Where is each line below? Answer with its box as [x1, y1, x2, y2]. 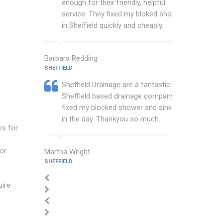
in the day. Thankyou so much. [61, 114, 160, 123]
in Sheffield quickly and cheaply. [61, 21, 163, 30]
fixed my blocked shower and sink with [61, 103, 187, 112]
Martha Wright [44, 147, 90, 156]
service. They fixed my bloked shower [61, 9, 184, 18]
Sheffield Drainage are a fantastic [61, 80, 170, 89]
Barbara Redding [44, 54, 98, 63]
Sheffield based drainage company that [61, 92, 189, 101]
